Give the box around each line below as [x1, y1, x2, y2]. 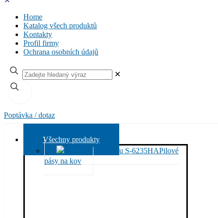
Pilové [159, 146, 179, 155]
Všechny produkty [43, 135, 100, 144]
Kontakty [23, 30, 52, 38]
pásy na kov [44, 156, 81, 165]
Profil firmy [23, 38, 59, 47]
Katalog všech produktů [23, 21, 97, 30]
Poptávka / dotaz [4, 110, 55, 119]
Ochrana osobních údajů [23, 47, 98, 56]
